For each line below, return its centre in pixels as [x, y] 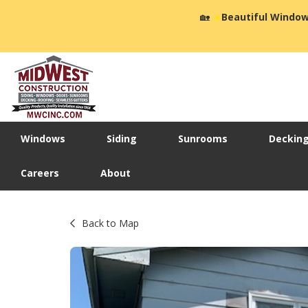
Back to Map [110, 223]
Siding [122, 139]
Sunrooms [203, 139]
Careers [40, 173]
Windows [43, 139]
